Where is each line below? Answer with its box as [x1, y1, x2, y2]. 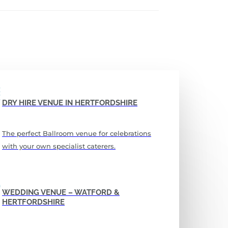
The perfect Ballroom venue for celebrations [2, 129, 152, 138]
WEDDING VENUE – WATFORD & [2, 187, 120, 197]
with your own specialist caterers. [2, 142, 116, 151]
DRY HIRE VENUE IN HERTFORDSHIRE [2, 98, 138, 108]
